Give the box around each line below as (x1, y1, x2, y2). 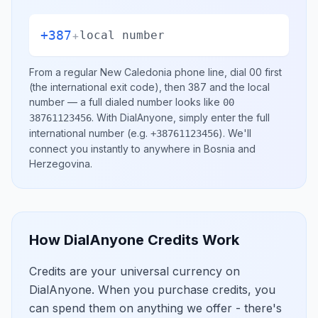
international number (29, 127, 124, 139)
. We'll (223, 127, 251, 139)
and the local (207, 81, 270, 93)
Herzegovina (29, 158, 90, 170)
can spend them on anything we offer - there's (29, 301, 282, 315)
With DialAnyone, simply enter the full (97, 111, 270, 124)
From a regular (29, 66, 100, 78)
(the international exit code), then (29, 81, 188, 93)
